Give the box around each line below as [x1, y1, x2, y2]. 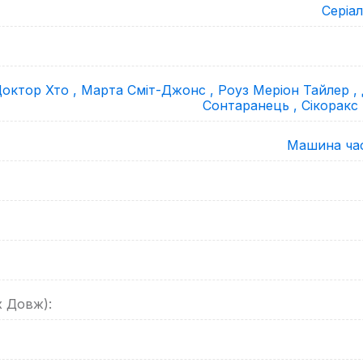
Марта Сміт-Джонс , [81, 82, 218, 98]
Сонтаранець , [203, 97, 301, 113]
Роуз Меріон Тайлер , [218, 82, 361, 98]
